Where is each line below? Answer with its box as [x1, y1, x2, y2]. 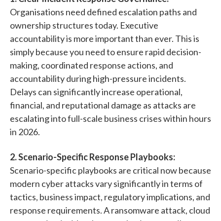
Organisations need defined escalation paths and [10, 6, 197, 17]
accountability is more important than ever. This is [10, 33, 199, 44]
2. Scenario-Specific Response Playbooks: [10, 151, 175, 162]
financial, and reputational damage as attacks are [10, 99, 196, 110]
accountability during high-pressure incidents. [10, 73, 186, 84]
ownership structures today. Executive [10, 19, 158, 31]
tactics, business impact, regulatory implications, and [10, 191, 210, 202]
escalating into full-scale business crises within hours [10, 112, 211, 124]
